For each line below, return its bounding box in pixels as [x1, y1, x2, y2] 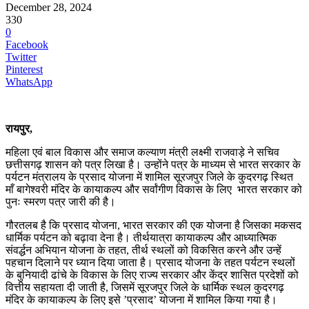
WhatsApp [6, 75, 52, 88]
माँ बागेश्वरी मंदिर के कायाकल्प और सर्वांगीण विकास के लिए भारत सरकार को [6, 183, 302, 195]
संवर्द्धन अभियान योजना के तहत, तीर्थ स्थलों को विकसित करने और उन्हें [6, 243, 281, 256]
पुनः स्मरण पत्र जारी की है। [6, 195, 116, 208]
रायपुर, [6, 122, 32, 134]
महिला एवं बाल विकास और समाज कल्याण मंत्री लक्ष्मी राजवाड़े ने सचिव [6, 146, 279, 158]
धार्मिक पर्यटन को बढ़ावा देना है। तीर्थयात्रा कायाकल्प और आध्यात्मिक [6, 231, 277, 243]
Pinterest [6, 63, 43, 75]
